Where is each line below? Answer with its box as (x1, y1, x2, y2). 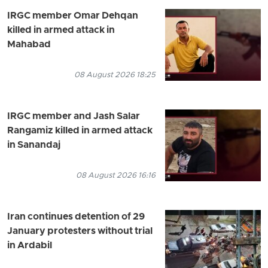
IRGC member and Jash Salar (7, 110, 140, 123)
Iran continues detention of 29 (7, 211, 145, 223)
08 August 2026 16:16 (76, 170, 156, 181)
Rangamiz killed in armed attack (7, 124, 153, 137)
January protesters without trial (7, 225, 153, 237)
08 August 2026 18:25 (74, 69, 156, 80)
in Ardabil (7, 239, 52, 252)
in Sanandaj (7, 139, 60, 151)
